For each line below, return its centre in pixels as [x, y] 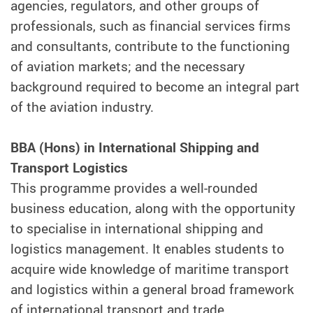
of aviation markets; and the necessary [128, 66]
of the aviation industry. [82, 107]
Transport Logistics [69, 167]
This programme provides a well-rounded [134, 188]
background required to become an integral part [155, 86]
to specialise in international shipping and [137, 228]
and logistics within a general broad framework [152, 289]
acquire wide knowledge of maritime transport [150, 269]
